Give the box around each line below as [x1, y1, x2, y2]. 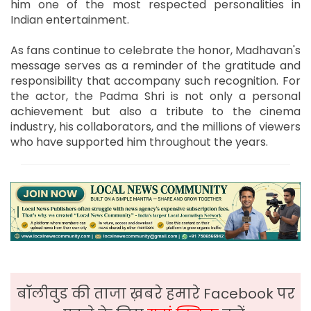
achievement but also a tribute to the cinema [10, 103, 301, 119]
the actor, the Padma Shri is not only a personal [10, 87, 301, 104]
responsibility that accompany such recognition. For [10, 72, 301, 89]
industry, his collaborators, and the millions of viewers [10, 118, 301, 135]
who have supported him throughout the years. [10, 133, 268, 150]
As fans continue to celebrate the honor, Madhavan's [10, 42, 301, 58]
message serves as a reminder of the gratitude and [10, 57, 301, 74]
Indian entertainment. [10, 11, 129, 28]
